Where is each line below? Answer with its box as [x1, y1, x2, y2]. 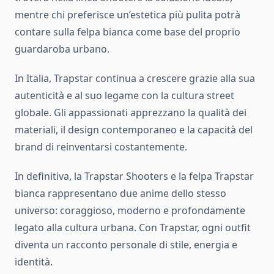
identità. [15, 255, 53, 269]
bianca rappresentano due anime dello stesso [15, 187, 226, 201]
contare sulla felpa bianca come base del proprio [15, 25, 240, 39]
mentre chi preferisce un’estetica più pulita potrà [15, 8, 240, 22]
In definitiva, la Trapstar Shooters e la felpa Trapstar [15, 169, 254, 183]
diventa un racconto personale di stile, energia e [15, 238, 237, 252]
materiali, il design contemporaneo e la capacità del [15, 123, 253, 137]
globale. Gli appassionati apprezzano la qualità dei [15, 106, 246, 120]
